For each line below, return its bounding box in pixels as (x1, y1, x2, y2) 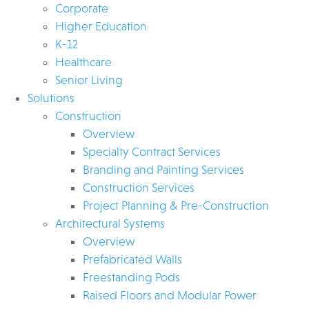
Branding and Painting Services (83, 162, 244, 177)
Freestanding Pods (83, 270, 180, 284)
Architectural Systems (55, 216, 165, 230)
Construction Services (83, 180, 195, 195)
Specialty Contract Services (83, 144, 221, 159)
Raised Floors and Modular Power (83, 288, 257, 302)
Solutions (28, 90, 74, 105)
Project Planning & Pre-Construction (83, 198, 269, 212)
